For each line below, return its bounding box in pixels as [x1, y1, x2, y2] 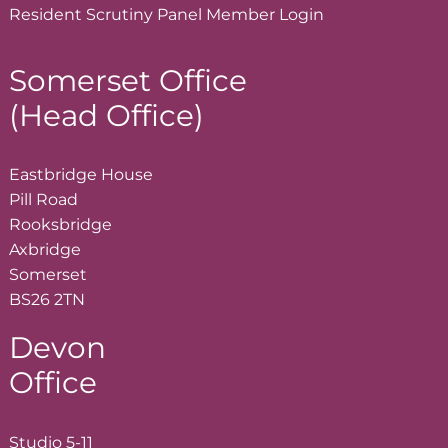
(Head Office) [9, 96, 204, 133]
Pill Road [9, 190, 78, 210]
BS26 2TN [9, 290, 85, 310]
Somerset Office [9, 61, 247, 98]
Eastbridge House [9, 165, 153, 185]
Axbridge [9, 240, 81, 260]
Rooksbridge [9, 215, 112, 235]
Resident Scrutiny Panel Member [9, 4, 279, 24]
